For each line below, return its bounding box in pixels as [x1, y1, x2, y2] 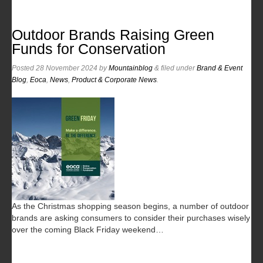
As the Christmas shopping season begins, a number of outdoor [12, 201, 249, 211]
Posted [12, 63, 36, 72]
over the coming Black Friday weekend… [12, 224, 164, 234]
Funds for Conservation [12, 41, 166, 57]
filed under [159, 63, 197, 72]
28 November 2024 [36, 63, 97, 72]
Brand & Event [197, 63, 242, 72]
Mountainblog [109, 63, 153, 72]
